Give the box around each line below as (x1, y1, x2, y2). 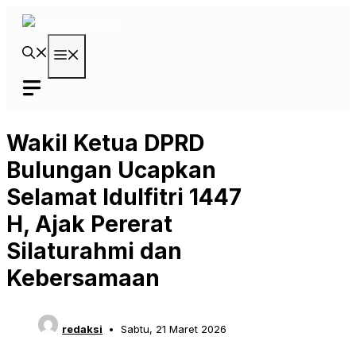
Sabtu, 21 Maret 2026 (120, 323, 226, 336)
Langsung (6, 7, 64, 23)
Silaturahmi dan (6, 238, 182, 265)
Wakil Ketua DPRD (6, 130, 204, 157)
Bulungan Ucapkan (6, 157, 216, 184)
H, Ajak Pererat (6, 211, 172, 238)
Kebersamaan (6, 265, 160, 292)
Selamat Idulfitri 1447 (6, 184, 242, 211)
